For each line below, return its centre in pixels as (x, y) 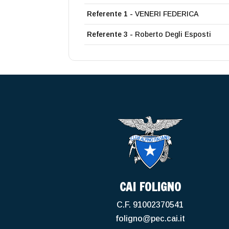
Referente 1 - (110, 14)
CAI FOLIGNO (150, 187)
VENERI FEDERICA (166, 14)
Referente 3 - (110, 35)
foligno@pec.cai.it (150, 218)
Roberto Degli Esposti (172, 35)
